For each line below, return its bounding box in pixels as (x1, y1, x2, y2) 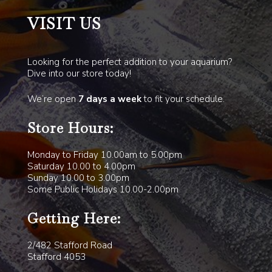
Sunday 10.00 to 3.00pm (27, 171, 129, 184)
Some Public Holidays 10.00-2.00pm (27, 183, 178, 195)
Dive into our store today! (27, 67, 131, 80)
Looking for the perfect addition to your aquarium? (27, 56, 232, 69)
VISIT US (27, 13, 101, 35)
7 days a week (78, 92, 144, 105)
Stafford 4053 (27, 250, 86, 263)
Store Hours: (27, 119, 114, 138)
